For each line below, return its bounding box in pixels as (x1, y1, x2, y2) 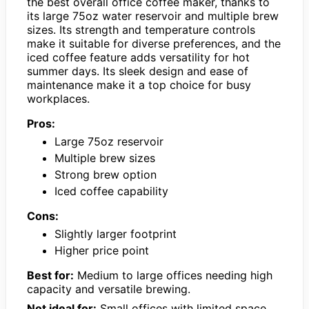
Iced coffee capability (54, 183, 168, 198)
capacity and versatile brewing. (27, 281, 190, 296)
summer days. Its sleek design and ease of (27, 63, 248, 78)
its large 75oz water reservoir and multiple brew (27, 8, 279, 23)
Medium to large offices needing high (74, 268, 272, 282)
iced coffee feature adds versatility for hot (27, 50, 250, 64)
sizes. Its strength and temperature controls (27, 22, 255, 37)
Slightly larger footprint (54, 226, 177, 241)
